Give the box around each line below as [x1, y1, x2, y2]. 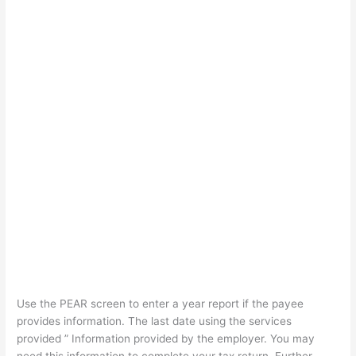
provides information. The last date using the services [17, 315, 292, 328]
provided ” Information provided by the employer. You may [17, 332, 315, 346]
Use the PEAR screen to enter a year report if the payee [17, 297, 304, 311]
